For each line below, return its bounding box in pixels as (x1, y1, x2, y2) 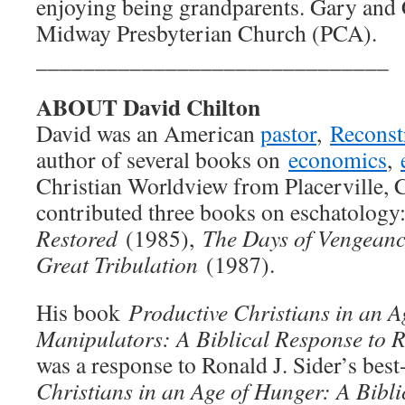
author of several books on (36, 144, 288, 174)
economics (288, 144, 387, 174)
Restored (36, 222, 118, 253)
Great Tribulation (36, 249, 198, 279)
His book (36, 297, 128, 327)
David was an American (36, 118, 260, 148)
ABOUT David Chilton (36, 89, 260, 124)
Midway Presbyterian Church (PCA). (36, 17, 377, 48)
